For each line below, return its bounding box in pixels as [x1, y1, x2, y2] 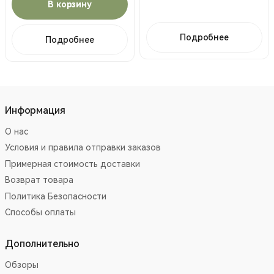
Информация [5, 104, 65, 116]
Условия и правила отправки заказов [5, 143, 161, 153]
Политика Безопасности [5, 191, 106, 201]
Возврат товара [5, 175, 73, 185]
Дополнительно [5, 237, 80, 250]
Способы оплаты [5, 207, 76, 218]
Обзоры [5, 259, 39, 270]
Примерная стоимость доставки [5, 158, 140, 169]
